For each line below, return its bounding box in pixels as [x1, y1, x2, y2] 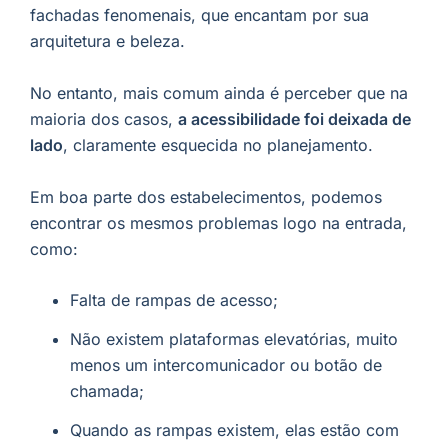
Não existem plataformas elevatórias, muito [70, 328, 398, 349]
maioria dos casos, [30, 108, 178, 129]
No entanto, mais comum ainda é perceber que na [30, 82, 408, 103]
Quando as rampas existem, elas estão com [70, 419, 399, 440]
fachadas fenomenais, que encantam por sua [30, 5, 369, 26]
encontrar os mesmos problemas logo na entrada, [30, 212, 407, 233]
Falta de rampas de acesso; [70, 290, 278, 311]
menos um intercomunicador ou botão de [70, 354, 382, 375]
